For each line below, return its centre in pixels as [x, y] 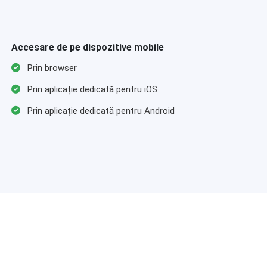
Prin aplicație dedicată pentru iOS [91, 89]
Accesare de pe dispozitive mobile [87, 47]
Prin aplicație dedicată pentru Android [100, 111]
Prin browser [51, 68]
